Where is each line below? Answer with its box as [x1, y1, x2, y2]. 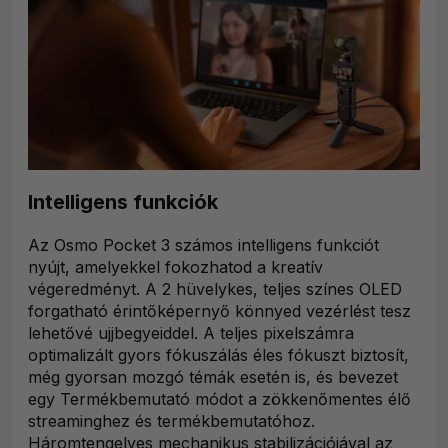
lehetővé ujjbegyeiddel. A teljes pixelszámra [28, 323, 354, 344]
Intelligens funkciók [28, 190, 218, 215]
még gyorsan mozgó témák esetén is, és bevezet [28, 367, 398, 388]
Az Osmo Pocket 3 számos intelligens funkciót [28, 235, 379, 256]
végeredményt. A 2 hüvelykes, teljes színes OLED [28, 279, 402, 300]
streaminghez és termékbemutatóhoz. [28, 411, 315, 432]
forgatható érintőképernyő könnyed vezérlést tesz [28, 301, 411, 322]
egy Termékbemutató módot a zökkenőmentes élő [28, 389, 411, 410]
